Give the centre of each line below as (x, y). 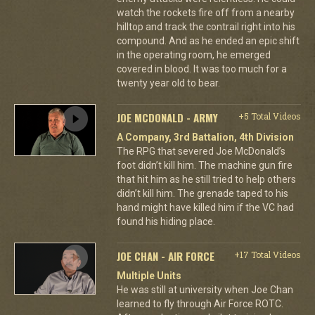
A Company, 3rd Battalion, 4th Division (205, 137)
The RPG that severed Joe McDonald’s (201, 151)
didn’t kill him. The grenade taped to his (202, 193)
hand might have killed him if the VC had (205, 207)
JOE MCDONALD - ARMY (167, 117)
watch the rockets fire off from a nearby (205, 12)
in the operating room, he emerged (193, 54)
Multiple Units (149, 275)
